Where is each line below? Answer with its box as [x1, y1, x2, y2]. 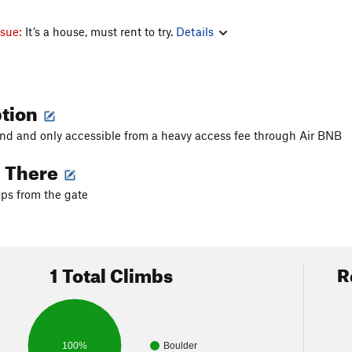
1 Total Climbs [50, 258, 174, 288]
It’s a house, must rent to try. [25, 24, 176, 38]
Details [176, 24, 214, 38]
